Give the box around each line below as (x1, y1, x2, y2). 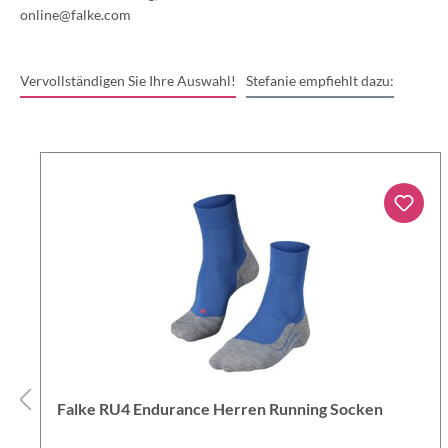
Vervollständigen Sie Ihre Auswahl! (20, 71, 236, 89)
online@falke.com (20, 5, 131, 23)
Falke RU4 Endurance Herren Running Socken (56, 398, 383, 418)
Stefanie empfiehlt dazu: (246, 71, 394, 89)
